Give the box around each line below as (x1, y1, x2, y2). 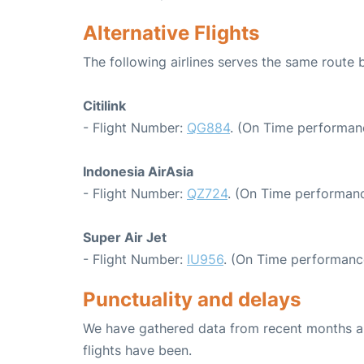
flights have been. (83, 342, 192, 359)
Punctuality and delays (83, 288, 301, 312)
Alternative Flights (83, 21, 259, 45)
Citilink (83, 97, 126, 115)
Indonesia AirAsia (83, 163, 193, 180)
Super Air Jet (83, 229, 167, 246)
